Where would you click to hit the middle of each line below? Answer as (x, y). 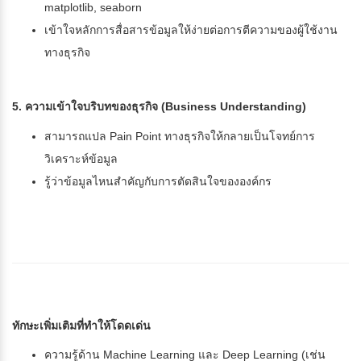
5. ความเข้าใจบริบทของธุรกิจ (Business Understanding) (159, 107)
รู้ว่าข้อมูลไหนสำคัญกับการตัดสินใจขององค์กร (158, 182)
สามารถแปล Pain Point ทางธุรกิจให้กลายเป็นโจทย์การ (180, 137)
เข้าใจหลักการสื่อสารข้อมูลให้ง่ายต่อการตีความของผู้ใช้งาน (191, 30)
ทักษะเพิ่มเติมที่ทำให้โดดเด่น (81, 326)
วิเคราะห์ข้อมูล (81, 159)
